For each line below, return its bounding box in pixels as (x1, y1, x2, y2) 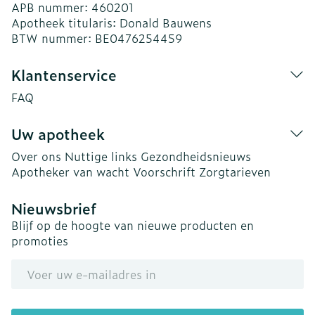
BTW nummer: (11, 30, 95, 46)
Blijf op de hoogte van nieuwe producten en (11, 217, 254, 233)
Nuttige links (65, 148, 137, 165)
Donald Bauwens (120, 14, 212, 31)
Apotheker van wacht (11, 163, 129, 180)
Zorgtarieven (199, 163, 271, 180)
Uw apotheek (11, 123, 105, 144)
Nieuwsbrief (11, 198, 96, 219)
